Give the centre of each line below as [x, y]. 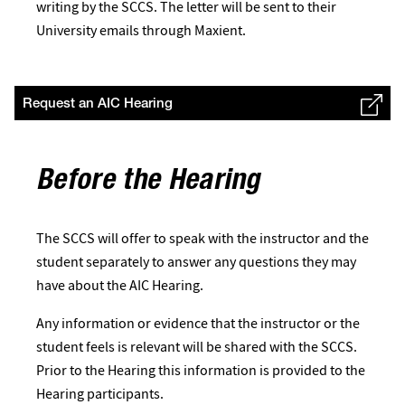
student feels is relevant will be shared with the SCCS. [197, 347]
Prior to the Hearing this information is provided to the [201, 370]
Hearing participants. [100, 394]
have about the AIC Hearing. [120, 285]
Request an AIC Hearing [98, 104]
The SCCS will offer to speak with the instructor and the [202, 238]
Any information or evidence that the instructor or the [198, 323]
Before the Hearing [148, 183]
